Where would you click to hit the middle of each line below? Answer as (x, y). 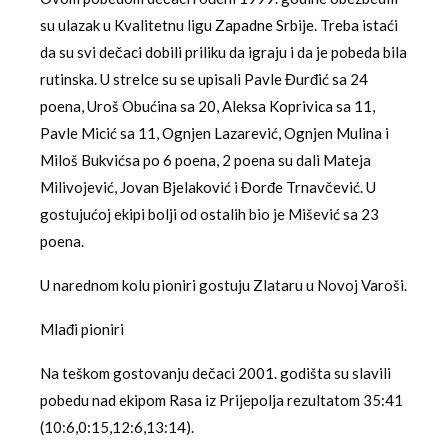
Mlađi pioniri (82, 329)
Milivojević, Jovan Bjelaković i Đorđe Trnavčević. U (208, 187)
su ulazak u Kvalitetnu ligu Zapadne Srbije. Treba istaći (219, 25)
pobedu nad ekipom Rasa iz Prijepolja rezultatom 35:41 (221, 400)
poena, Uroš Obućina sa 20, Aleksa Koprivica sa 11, (207, 106)
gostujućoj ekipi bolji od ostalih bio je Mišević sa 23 (209, 214)
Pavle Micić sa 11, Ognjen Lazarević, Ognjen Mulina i (214, 133)
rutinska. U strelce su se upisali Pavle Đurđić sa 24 (204, 79)
